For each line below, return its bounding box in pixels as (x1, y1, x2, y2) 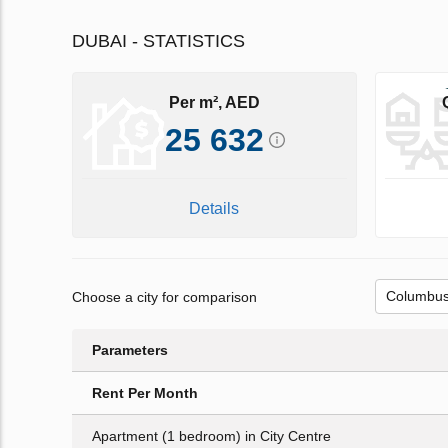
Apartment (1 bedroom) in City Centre (92, 428, 331, 445)
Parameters (92, 342, 168, 359)
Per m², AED (168, 93, 260, 111)
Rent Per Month (92, 385, 198, 402)
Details (189, 200, 240, 218)
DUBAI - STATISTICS (72, 31, 245, 52)
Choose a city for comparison (72, 288, 257, 305)
